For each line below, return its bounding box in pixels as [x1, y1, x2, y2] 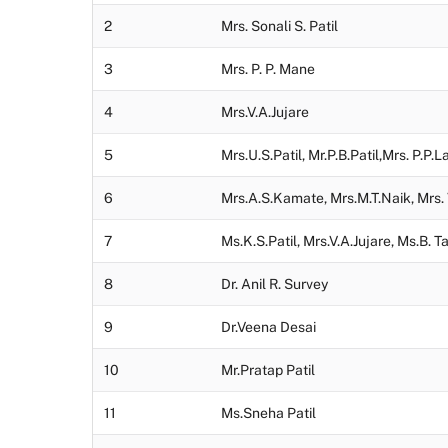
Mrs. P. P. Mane [221, 61, 315, 78]
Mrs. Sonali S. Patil [221, 18, 338, 35]
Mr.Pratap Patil [221, 362, 315, 379]
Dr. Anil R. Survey [221, 276, 328, 293]
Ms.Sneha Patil [221, 405, 316, 422]
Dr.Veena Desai [221, 319, 316, 336]
